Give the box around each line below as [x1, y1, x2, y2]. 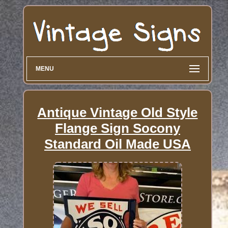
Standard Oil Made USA [44, 136, 191, 152]
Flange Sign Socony [54, 120, 180, 136]
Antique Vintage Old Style [37, 104, 198, 120]
